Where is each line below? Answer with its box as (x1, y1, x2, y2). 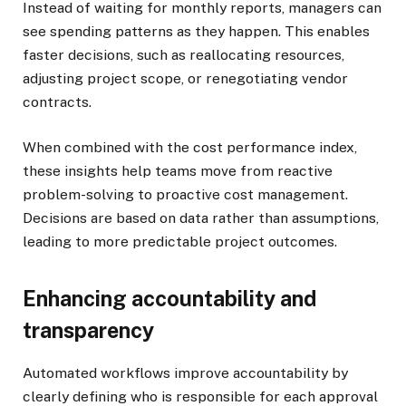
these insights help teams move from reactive (23, 162, 333, 179)
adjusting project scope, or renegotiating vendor (23, 69, 348, 87)
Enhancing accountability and (23, 285, 316, 311)
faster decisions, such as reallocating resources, (23, 45, 344, 63)
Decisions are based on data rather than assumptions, (23, 209, 379, 227)
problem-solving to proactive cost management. (23, 186, 348, 203)
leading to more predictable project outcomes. (23, 233, 337, 250)
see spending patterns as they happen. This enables (23, 22, 370, 40)
